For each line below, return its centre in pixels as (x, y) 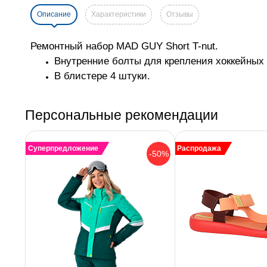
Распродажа (199, 149)
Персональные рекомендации (122, 115)
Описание (54, 15)
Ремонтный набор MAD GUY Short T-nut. (124, 46)
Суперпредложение (63, 149)
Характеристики (119, 15)
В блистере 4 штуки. (102, 76)
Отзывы (180, 15)
